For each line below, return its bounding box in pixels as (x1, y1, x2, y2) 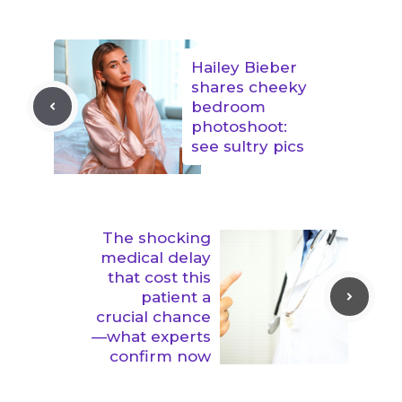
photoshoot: (191, 117, 287, 135)
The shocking (102, 228, 211, 247)
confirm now (109, 346, 211, 365)
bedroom (191, 97, 266, 116)
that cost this (108, 267, 211, 286)
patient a (141, 287, 211, 306)
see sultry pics (191, 136, 304, 155)
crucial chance (96, 307, 211, 326)
